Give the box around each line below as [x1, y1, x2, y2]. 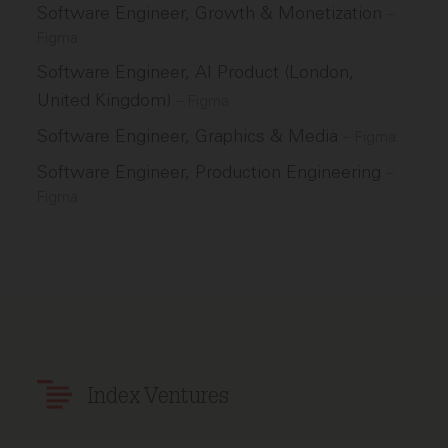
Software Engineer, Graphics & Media [37, 125, 344, 147]
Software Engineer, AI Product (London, [37, 61, 355, 83]
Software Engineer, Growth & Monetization [37, 2, 388, 24]
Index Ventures [87, 386, 230, 409]
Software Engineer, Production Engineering [37, 161, 387, 183]
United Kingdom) [37, 89, 177, 111]
